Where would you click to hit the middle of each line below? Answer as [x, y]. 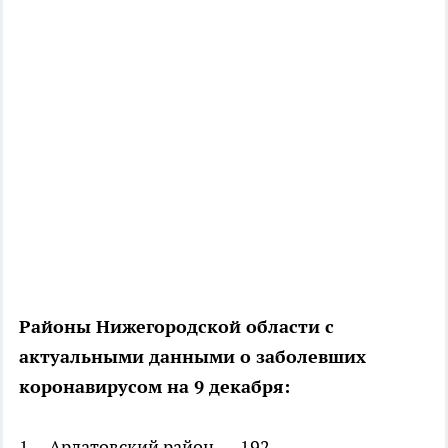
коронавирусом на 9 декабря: [154, 387]
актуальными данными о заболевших [192, 357]
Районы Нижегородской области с [176, 327]
